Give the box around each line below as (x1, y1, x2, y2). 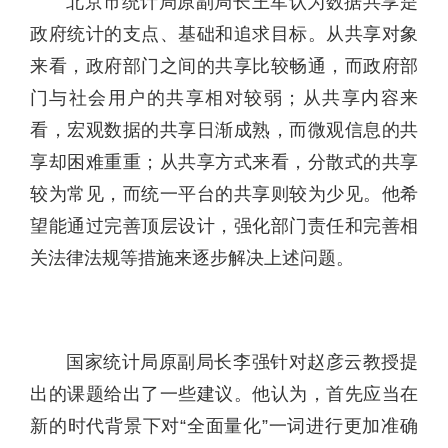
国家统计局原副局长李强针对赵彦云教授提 (66, 351, 418, 372)
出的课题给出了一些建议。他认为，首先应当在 (30, 383, 418, 404)
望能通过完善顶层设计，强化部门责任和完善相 (30, 215, 418, 236)
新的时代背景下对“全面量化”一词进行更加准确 (30, 415, 418, 436)
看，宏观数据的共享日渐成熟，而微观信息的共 (30, 119, 418, 140)
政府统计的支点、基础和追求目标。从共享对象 (30, 23, 418, 44)
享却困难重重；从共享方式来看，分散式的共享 (30, 151, 418, 172)
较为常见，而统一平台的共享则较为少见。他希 (30, 183, 418, 204)
